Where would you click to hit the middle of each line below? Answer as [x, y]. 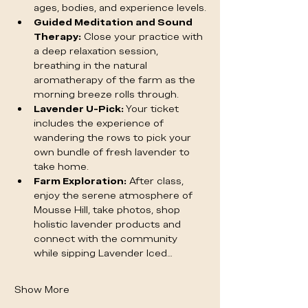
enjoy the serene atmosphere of [114, 195]
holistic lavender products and [109, 224]
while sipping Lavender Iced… [103, 253]
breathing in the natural [92, 65]
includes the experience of [100, 123]
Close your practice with [143, 36]
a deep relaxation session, [97, 51]
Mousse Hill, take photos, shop [108, 210]
